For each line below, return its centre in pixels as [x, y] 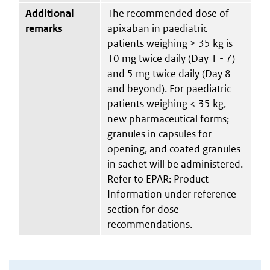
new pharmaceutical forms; [168, 118]
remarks [44, 28]
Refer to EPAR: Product [158, 179]
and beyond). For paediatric [169, 88]
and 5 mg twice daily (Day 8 [169, 73]
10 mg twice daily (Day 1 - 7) [171, 58]
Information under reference [172, 194]
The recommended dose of [168, 13]
